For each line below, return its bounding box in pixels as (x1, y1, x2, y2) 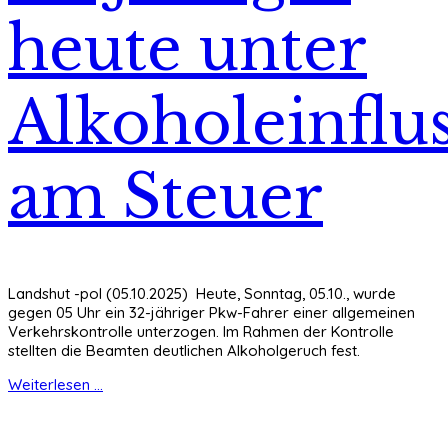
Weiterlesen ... (8, 374, 103, 394)
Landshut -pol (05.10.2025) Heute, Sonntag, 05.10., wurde (8, 283, 396, 303)
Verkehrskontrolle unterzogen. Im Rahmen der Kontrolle (8, 321, 394, 341)
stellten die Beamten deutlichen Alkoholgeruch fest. (8, 340, 360, 360)
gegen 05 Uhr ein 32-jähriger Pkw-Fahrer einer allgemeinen (8, 302, 415, 322)
